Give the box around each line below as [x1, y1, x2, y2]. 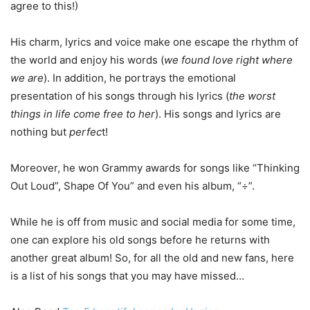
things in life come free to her [10, 107, 155, 120]
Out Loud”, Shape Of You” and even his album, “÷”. [10, 179, 255, 192]
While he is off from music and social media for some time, [10, 215, 295, 228]
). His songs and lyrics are [155, 107, 281, 120]
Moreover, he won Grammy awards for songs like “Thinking [10, 161, 300, 174]
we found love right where [164, 53, 293, 66]
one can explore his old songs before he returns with [10, 232, 270, 246]
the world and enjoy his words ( [10, 53, 164, 66]
